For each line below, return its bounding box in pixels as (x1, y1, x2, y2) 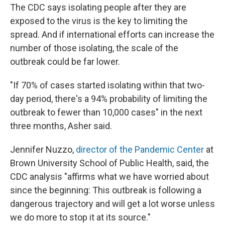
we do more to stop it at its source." (10, 212, 151, 222)
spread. (10, 29, 40, 40)
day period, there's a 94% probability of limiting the (10, 93, 207, 104)
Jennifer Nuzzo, (10, 144, 74, 155)
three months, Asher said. (10, 121, 112, 131)
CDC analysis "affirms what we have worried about (10, 171, 209, 182)
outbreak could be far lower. (10, 56, 120, 67)
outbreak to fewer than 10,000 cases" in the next (10, 107, 202, 118)
